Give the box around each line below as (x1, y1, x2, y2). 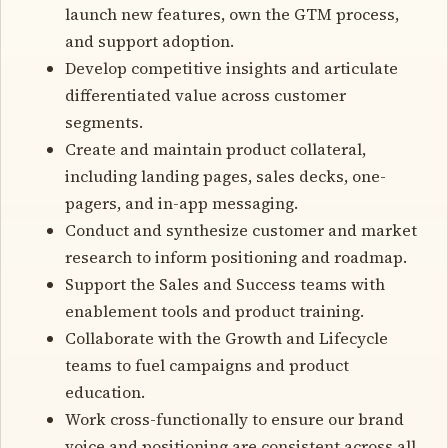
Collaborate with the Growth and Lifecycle (65, 326, 388, 349)
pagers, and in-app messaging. (65, 191, 298, 214)
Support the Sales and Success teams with (65, 272, 385, 295)
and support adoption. (65, 29, 234, 52)
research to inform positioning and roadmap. (65, 245, 407, 268)
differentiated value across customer (65, 83, 346, 106)
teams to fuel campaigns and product (65, 353, 349, 376)
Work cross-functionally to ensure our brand (65, 407, 404, 430)
